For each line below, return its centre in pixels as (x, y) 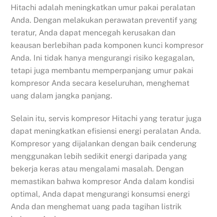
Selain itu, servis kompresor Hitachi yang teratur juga (106, 118)
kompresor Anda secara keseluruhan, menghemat (100, 83)
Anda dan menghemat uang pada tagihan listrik (96, 206)
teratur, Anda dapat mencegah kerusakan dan (93, 32)
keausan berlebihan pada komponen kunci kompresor (107, 45)
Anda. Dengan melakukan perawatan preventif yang (104, 20)
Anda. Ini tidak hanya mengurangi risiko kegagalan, (103, 58)
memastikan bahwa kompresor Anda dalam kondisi (103, 181)
